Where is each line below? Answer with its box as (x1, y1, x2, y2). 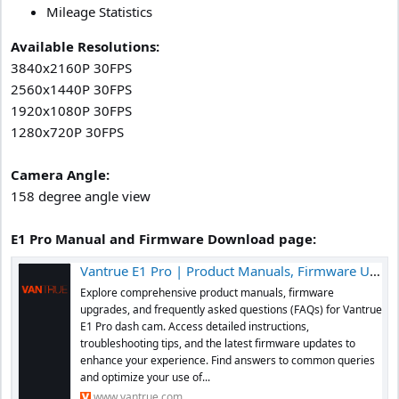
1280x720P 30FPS (11, 123, 124, 141)
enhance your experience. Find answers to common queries (80, 352, 375, 368)
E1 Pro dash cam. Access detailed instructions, (80, 318, 309, 334)
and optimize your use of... (80, 369, 210, 385)
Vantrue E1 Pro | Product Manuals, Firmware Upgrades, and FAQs (80, 261, 370, 280)
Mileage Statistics (46, 3, 152, 20)
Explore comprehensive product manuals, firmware (80, 284, 334, 300)
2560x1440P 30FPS (11, 80, 132, 98)
